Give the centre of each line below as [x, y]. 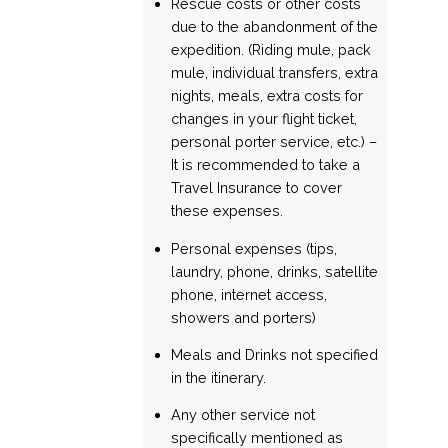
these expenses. [227, 211]
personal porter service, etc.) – [274, 142]
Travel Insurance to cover [257, 188]
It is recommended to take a [266, 165]
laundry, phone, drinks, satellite [275, 271]
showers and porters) [244, 317]
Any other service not [243, 415]
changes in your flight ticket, [264, 119]
